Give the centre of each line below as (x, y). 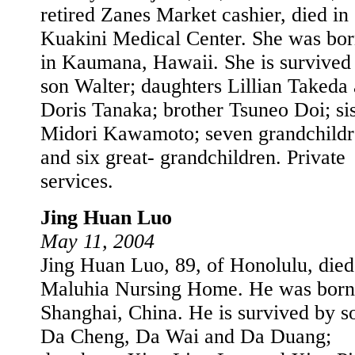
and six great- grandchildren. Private (193, 157)
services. (77, 181)
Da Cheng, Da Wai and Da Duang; (186, 336)
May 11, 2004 (97, 241)
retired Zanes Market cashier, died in (195, 15)
